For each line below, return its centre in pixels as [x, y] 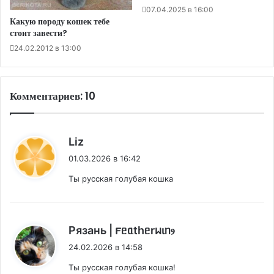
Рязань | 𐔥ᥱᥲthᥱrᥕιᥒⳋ [121, 231]
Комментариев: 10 [53, 96]
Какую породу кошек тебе [60, 22]
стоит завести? [39, 33]
